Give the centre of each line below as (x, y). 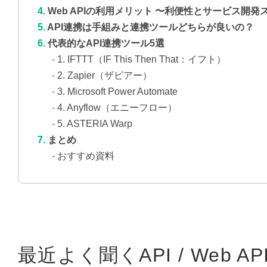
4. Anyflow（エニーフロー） (117, 108)
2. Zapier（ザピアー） (105, 76)
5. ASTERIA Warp (95, 124)
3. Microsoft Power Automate (117, 92)
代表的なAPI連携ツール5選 (106, 44)
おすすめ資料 (86, 156)
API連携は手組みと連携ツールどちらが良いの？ (150, 27)
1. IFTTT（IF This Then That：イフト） (142, 60)
